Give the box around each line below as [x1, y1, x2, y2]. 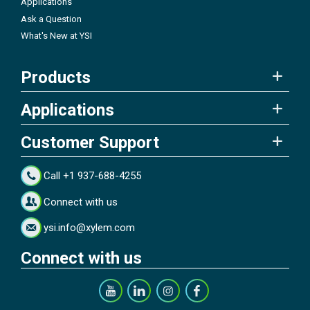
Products [21, 67, 91, 87]
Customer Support [21, 132, 159, 152]
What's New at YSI [21, 30, 92, 42]
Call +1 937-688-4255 [44, 170, 142, 183]
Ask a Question [21, 13, 82, 24]
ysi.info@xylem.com [44, 221, 136, 235]
